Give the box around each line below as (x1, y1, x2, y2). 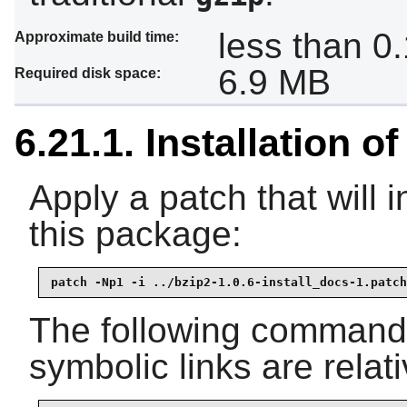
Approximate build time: (15, 28, 179, 45)
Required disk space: (15, 65, 161, 81)
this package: (29, 213, 242, 253)
